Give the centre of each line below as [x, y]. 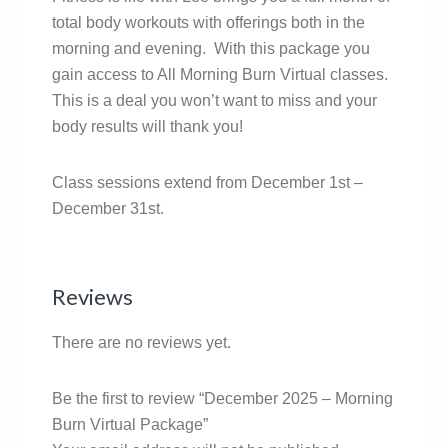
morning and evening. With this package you [211, 48]
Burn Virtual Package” [130, 424]
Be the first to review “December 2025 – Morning [223, 398]
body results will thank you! [148, 126]
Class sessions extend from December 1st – [208, 182]
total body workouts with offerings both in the [209, 22]
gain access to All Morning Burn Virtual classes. [222, 74]
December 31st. [108, 208]
